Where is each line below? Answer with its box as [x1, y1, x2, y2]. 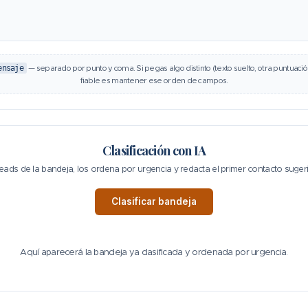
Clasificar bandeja [111, 195, 197, 207]
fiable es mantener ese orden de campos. [80, 75, 228, 85]
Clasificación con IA [102, 142, 206, 159]
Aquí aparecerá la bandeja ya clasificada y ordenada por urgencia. [20, 245, 288, 258]
